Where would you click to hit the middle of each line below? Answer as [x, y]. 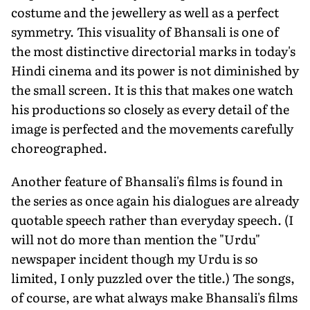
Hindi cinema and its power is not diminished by [155, 70]
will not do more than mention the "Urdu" [136, 239]
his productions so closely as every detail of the [150, 109]
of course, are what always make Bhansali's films [154, 297]
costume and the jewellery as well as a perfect [145, 12]
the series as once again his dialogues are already [155, 200]
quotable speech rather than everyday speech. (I [152, 219]
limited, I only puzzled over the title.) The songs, [153, 277]
